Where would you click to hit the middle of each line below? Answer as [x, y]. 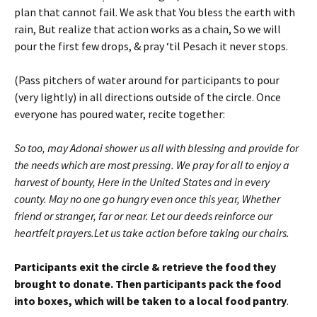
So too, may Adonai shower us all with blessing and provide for [156, 148]
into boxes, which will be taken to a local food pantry [150, 300]
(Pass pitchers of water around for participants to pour [147, 80]
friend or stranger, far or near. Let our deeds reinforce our [143, 215]
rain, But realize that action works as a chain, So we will [148, 29]
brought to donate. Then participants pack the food [148, 283]
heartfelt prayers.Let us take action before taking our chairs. [152, 232]
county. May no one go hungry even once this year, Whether [147, 198]
